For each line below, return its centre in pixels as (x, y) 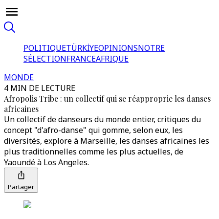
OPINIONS (118, 48)
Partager (21, 187)
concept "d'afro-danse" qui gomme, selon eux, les (93, 130)
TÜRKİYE (82, 48)
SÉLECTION (45, 59)
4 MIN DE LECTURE (40, 88)
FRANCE (81, 59)
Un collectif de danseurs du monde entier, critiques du (102, 119)
